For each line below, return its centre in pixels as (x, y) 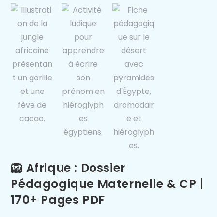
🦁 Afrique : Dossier (68, 168)
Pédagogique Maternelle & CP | (107, 184)
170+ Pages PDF (58, 200)
